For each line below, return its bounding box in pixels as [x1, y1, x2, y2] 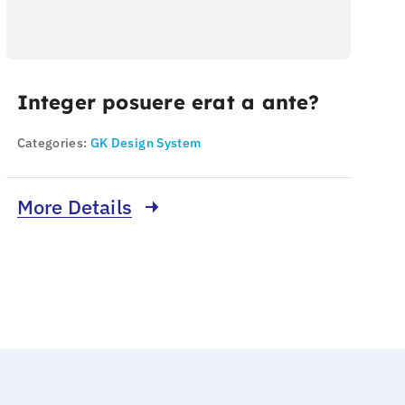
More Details [16, 194, 133, 221]
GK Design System [89, 135, 202, 152]
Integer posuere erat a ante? [16, 89, 320, 116]
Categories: [16, 135, 90, 152]
